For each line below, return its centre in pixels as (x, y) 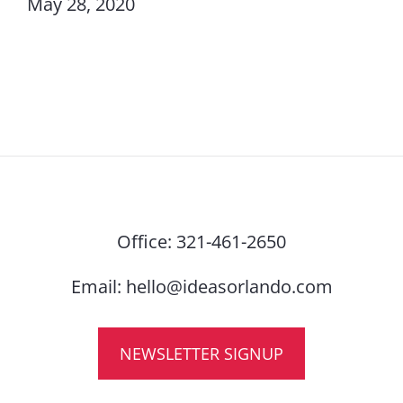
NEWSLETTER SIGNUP (201, 353)
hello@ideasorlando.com (229, 286)
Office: (147, 241)
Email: (98, 286)
